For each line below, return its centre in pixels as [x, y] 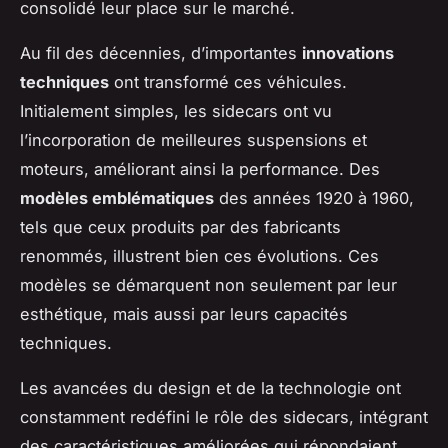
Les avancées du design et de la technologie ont [210, 387]
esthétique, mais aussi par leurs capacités [184, 313]
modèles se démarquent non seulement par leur [208, 284]
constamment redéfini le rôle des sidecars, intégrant [224, 416]
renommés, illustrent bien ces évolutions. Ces [199, 255]
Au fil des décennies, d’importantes [161, 52]
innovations [348, 52]
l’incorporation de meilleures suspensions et [193, 139]
